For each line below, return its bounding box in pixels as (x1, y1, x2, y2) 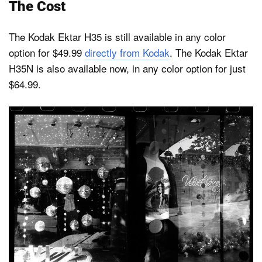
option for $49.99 (9, 44, 85, 60)
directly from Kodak (85, 44, 170, 60)
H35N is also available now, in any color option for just (9, 60, 246, 75)
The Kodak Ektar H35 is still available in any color (9, 29, 226, 44)
